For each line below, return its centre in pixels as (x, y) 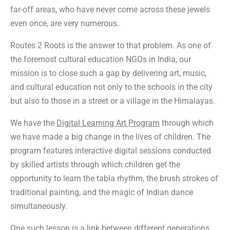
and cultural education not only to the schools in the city (111, 87)
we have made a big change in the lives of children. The (110, 137)
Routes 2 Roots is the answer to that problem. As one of (111, 45)
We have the (33, 123)
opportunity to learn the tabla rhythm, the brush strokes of (114, 178)
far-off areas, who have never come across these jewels (110, 9)
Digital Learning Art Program (108, 123)
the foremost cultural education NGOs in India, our (101, 59)
